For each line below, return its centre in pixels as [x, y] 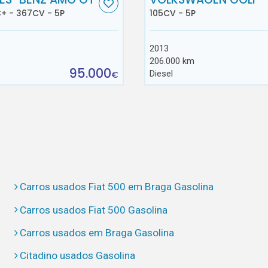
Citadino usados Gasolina [78, 256]
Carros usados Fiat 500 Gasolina [94, 210]
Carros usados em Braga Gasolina [97, 232]
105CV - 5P [172, 13]
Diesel [161, 74]
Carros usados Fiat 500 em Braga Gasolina [117, 187]
